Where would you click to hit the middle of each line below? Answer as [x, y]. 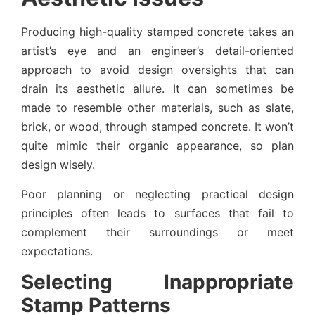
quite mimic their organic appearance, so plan [157, 146]
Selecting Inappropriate [157, 282]
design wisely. [58, 165]
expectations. [57, 251]
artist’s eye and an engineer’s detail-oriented [157, 51]
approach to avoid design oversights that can [157, 70]
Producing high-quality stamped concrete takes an [157, 32]
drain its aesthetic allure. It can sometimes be [157, 89]
